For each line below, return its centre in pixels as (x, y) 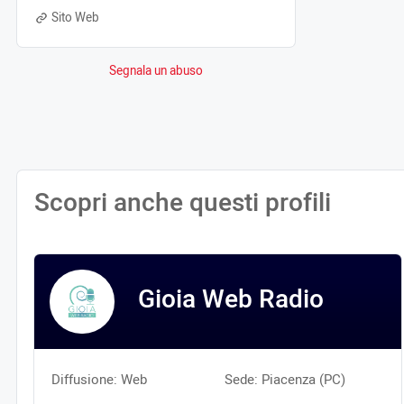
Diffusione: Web (100, 380)
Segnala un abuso (156, 72)
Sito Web (76, 18)
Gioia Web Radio (230, 299)
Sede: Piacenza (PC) (285, 380)
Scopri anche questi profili (183, 203)
